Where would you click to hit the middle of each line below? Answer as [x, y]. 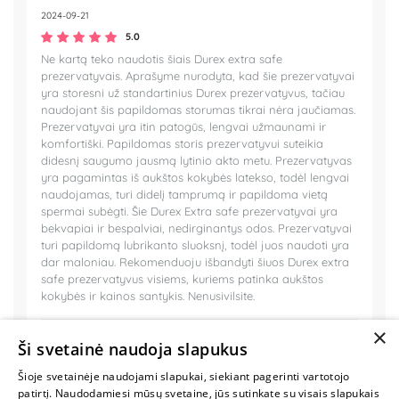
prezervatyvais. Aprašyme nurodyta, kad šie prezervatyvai [198, 76]
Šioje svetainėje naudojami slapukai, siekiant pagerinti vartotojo [184, 376]
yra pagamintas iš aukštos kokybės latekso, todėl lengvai [195, 178]
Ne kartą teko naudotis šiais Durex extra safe [162, 59]
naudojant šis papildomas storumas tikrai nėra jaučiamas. [198, 110]
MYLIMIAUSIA [228, 387]
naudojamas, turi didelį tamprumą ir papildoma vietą [184, 195]
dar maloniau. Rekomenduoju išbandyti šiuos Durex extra [195, 262]
